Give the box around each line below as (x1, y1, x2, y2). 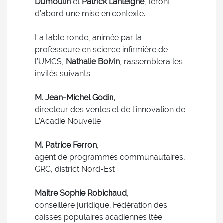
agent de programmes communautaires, (35, 152, 185, 162)
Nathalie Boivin (66, 57, 120, 66)
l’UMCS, (35, 57, 66, 66)
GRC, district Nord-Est (35, 164, 115, 174)
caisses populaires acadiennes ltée (35, 212, 162, 222)
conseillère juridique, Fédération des (35, 200, 167, 210)
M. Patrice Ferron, (35, 140, 99, 150)
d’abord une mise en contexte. (35, 9, 145, 18)
